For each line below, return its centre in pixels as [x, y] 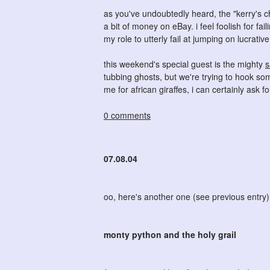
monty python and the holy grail [170, 235]
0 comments [127, 115]
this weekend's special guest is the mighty [184, 64]
